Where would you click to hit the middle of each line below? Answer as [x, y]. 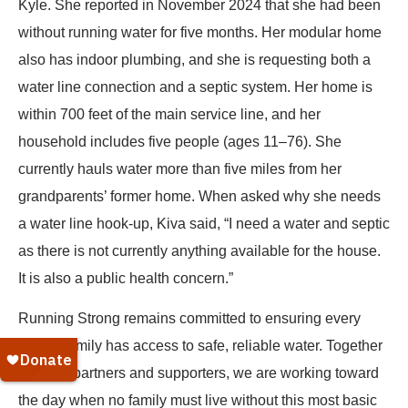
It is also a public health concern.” [126, 278]
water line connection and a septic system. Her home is [195, 87]
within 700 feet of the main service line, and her [169, 114]
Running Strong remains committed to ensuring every [189, 318]
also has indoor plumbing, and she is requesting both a [194, 59]
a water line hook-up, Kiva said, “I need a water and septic [204, 223]
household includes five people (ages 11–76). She [180, 141]
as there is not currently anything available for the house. [199, 250]
